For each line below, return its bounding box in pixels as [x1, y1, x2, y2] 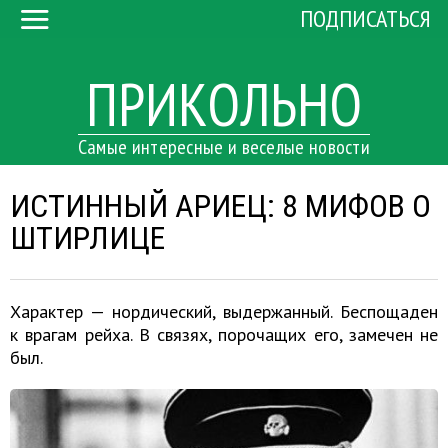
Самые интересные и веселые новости [77, 134, 371, 160]
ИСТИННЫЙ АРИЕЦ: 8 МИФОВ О [10, 187, 431, 225]
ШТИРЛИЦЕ [10, 219, 165, 257]
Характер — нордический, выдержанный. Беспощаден [10, 300, 438, 323]
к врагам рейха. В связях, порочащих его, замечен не [10, 323, 438, 346]
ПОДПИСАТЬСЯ [299, 3, 431, 35]
